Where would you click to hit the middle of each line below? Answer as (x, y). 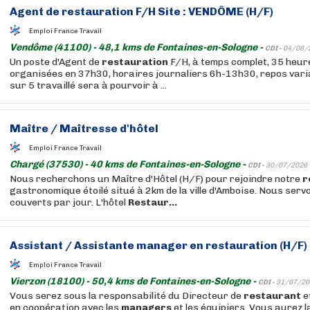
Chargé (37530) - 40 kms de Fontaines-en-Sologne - (129, 164)
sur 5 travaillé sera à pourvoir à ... (88, 85)
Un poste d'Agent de (56, 62)
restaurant (272, 296)
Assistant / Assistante (73, 245)
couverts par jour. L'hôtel (69, 202)
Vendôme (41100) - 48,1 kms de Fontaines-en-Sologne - (137, 47)
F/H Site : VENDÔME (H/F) (203, 11)
